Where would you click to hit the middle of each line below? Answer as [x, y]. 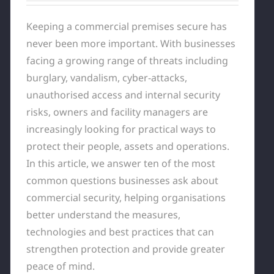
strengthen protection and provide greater [125, 249]
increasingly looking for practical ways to [121, 129]
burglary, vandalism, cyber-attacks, [106, 77]
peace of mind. [60, 266]
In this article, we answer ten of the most [120, 163]
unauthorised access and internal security [123, 94]
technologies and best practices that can [120, 231]
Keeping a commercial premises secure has [126, 26]
